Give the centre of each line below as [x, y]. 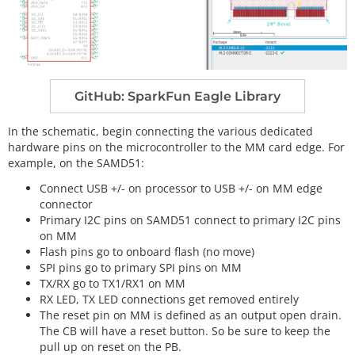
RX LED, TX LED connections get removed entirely [169, 300]
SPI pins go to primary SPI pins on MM [141, 268]
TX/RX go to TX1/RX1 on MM [113, 284]
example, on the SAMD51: [76, 162]
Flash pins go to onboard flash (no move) [147, 252]
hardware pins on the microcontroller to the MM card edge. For [176, 147]
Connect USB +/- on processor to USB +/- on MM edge [181, 189]
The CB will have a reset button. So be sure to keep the [185, 331]
